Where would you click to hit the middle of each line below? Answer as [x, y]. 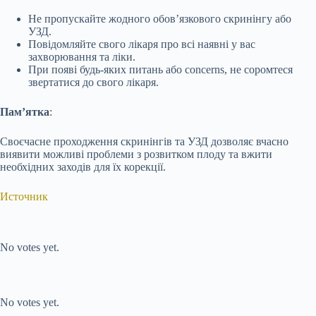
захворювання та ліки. [82, 57]
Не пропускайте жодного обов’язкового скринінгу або [160, 19]
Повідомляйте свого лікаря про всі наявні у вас [142, 44]
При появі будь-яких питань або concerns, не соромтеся [160, 70]
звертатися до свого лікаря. [93, 83]
